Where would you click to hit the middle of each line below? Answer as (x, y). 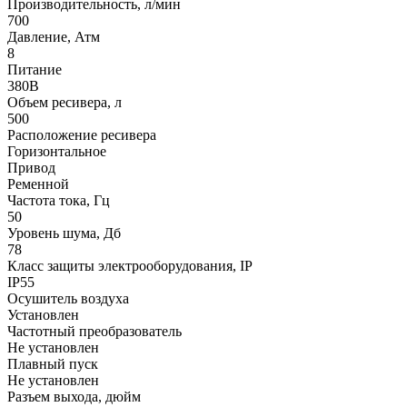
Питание (35, 70)
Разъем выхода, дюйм (74, 397)
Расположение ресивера (82, 135)
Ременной (38, 184)
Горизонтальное (57, 152)
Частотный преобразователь (94, 332)
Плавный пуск (53, 364)
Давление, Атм (54, 37)
